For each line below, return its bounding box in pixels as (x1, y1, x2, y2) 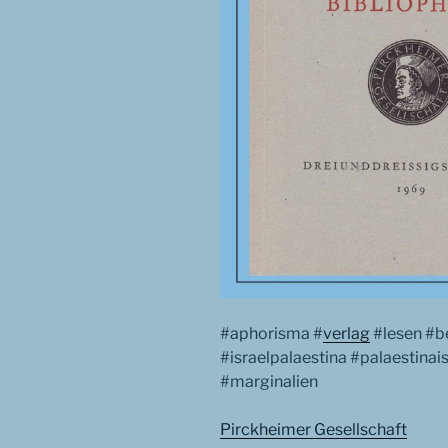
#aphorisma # (220, 323, 323, 343)
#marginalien (220, 371, 318, 391)
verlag (323, 323, 370, 343)
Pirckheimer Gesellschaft (220, 419, 407, 439)
